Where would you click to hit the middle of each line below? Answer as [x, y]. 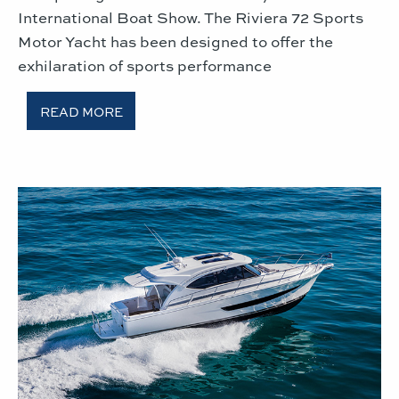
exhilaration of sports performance [145, 65]
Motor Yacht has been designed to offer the [175, 41]
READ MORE [81, 111]
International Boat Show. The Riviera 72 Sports [191, 17]
